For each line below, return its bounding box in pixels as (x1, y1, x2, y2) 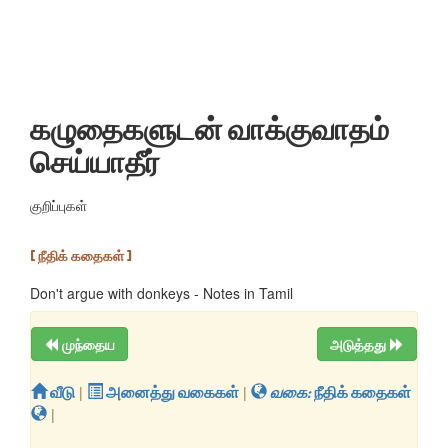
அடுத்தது (330, 334, 390, 354)
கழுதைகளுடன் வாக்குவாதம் (30, 109, 389, 147)
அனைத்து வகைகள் (103, 382, 239, 402)
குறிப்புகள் (30, 195, 87, 215)
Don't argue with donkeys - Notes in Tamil (30, 283, 293, 303)
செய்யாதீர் (30, 142, 160, 180)
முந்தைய (62, 334, 115, 354)
